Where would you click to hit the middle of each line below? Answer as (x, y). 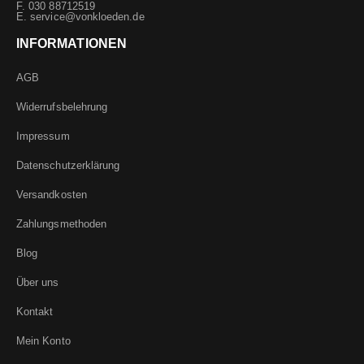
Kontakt (35, 312)
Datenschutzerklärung (68, 166)
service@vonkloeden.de (87, 17)
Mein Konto (43, 341)
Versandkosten (52, 195)
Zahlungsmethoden (62, 224)
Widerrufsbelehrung (62, 107)
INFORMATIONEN (71, 44)
